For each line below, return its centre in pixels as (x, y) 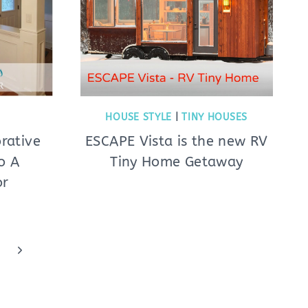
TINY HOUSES (214, 117)
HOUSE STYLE (139, 117)
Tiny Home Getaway (177, 162)
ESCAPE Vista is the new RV (177, 141)
